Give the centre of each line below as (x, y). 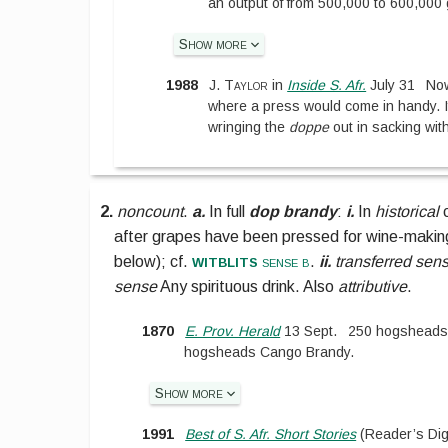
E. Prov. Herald (233, 330)
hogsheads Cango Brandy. (269, 351)
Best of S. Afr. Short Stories (271, 433)
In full (229, 212)
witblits (225, 261)
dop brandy (293, 212)
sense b (284, 262)
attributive (373, 287)
